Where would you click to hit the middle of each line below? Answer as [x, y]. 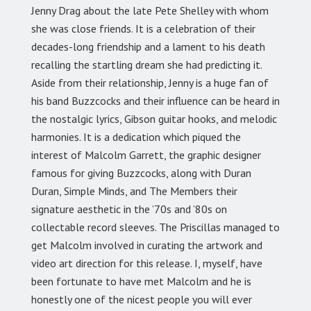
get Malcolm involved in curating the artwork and [147, 245]
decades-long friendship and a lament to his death [148, 47]
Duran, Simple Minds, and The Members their [134, 191]
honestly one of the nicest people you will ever [142, 300]
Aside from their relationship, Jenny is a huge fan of [150, 83]
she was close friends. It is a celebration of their [143, 29]
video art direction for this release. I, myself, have [147, 263]
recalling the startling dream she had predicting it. [146, 65]
